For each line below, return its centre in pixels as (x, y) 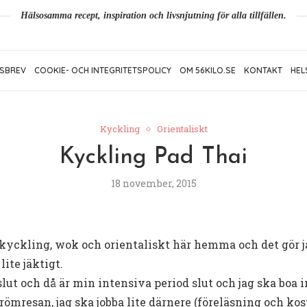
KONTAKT (263, 71)
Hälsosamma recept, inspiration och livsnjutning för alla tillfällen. (153, 16)
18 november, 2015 (153, 184)
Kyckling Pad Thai (153, 158)
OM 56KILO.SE (208, 71)
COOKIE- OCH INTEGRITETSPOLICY (103, 71)
